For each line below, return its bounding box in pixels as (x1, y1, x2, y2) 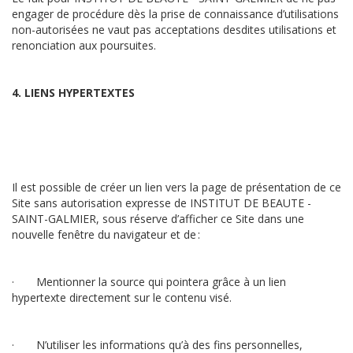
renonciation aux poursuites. (12, 38, 156, 53)
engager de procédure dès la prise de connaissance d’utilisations (12, 6, 339, 21)
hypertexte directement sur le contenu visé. (12, 290, 235, 305)
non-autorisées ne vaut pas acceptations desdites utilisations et (12, 22, 336, 37)
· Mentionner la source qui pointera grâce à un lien (12, 274, 286, 289)
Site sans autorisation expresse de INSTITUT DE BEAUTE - (12, 195, 311, 210)
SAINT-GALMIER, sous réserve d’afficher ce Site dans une (12, 211, 304, 226)
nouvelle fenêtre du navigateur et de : (12, 227, 206, 242)
